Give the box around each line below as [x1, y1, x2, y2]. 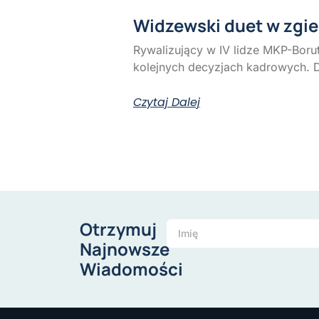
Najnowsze [80, 236, 169, 261]
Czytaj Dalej [133, 94, 200, 111]
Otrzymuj [80, 216, 157, 241]
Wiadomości [80, 256, 183, 281]
